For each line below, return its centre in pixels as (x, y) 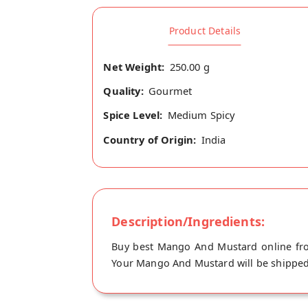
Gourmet (170, 91)
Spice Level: (133, 115)
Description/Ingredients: (188, 221)
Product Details (205, 31)
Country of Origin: (150, 139)
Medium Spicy (201, 115)
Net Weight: (134, 66)
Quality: (123, 91)
